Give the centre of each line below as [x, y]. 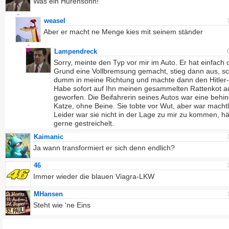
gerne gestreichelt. [84, 123]
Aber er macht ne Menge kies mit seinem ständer [123, 32]
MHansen [48, 194]
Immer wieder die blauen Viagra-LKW [94, 176]
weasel [55, 21]
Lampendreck [76, 51]
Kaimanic [49, 137]
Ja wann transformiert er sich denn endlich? [104, 148]
